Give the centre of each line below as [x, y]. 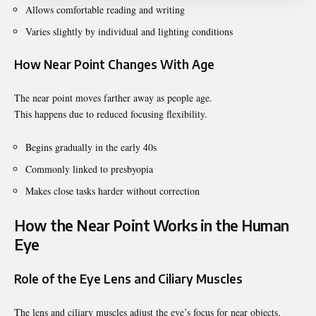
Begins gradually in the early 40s [91, 147]
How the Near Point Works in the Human [152, 225]
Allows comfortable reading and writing [105, 9]
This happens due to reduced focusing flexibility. [111, 114]
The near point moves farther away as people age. [113, 97]
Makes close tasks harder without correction [113, 190]
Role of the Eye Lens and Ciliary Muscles [128, 278]
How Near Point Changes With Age [114, 64]
